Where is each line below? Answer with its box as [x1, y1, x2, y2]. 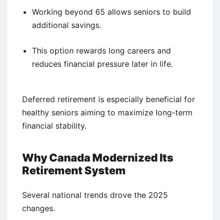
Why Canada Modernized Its [22, 151, 173, 164]
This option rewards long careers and [32, 45, 171, 55]
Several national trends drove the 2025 [22, 190, 168, 200]
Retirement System [22, 164, 126, 177]
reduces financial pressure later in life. [32, 58, 173, 69]
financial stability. [22, 120, 86, 131]
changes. [22, 203, 55, 213]
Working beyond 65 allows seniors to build [32, 6, 191, 17]
